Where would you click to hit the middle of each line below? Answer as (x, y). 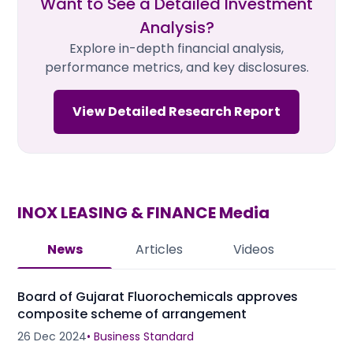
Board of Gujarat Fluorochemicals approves (158, 296)
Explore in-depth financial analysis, (176, 48)
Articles (159, 249)
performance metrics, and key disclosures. (176, 67)
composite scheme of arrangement (132, 314)
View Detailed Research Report (176, 111)
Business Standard (144, 336)
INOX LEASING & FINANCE (117, 212)
